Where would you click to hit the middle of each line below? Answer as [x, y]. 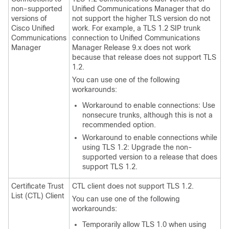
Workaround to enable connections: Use [149, 105]
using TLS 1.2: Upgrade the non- [137, 147]
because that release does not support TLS [144, 57]
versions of [29, 18]
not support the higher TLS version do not [141, 18]
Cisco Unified [33, 28]
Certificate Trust [38, 186]
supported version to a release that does [150, 157]
